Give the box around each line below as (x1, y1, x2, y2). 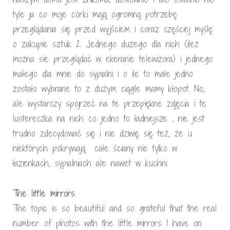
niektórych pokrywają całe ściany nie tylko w (13, 142, 177, 155)
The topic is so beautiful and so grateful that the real (13, 202, 217, 215)
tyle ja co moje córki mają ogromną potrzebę (13, 8, 177, 21)
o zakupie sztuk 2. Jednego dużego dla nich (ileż (13, 37, 199, 50)
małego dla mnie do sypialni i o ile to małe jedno (13, 67, 193, 80)
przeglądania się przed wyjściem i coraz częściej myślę (13, 23, 213, 35)
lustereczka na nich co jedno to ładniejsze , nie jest (13, 112, 204, 125)
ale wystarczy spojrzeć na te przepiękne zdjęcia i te (13, 97, 206, 110)
